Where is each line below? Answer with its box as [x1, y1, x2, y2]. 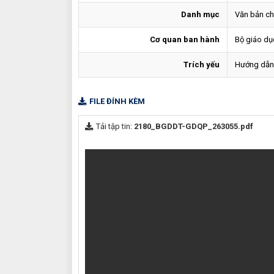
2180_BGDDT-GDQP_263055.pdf [134, 121, 253, 131]
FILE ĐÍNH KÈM [89, 96, 145, 106]
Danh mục [181, 9, 220, 19]
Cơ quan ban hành [150, 34, 220, 44]
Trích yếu [183, 59, 220, 69]
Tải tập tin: [96, 121, 134, 131]
